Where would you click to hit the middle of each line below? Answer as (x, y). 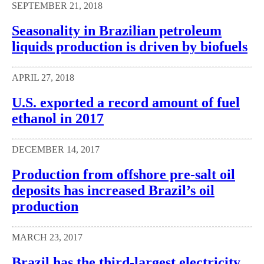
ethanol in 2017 (58, 118)
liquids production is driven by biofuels (130, 47)
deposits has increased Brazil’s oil (113, 190)
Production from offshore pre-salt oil (123, 174)
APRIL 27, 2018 (43, 78)
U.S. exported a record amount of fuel (126, 102)
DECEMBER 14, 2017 (56, 149)
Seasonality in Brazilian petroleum (117, 31)
